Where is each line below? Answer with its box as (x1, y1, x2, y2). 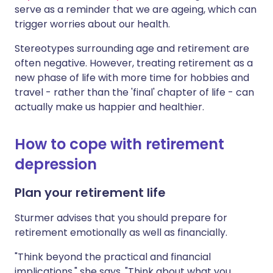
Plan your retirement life (15, 184, 166, 202)
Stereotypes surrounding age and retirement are (15, 41, 249, 56)
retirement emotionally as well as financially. (15, 225, 227, 240)
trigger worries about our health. (15, 17, 170, 32)
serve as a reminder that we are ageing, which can (15, 2, 257, 17)
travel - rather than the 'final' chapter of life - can (15, 85, 254, 100)
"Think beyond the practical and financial (15, 250, 211, 264)
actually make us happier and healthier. (15, 100, 204, 115)
